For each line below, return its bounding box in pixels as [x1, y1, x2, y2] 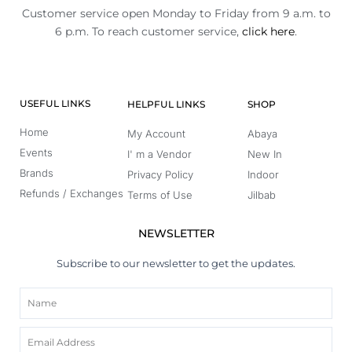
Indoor [247, 168, 280, 181]
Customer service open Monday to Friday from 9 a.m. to [21, 5, 331, 20]
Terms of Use [126, 189, 192, 201]
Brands [20, 167, 53, 179]
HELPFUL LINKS [126, 98, 205, 110]
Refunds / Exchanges [20, 187, 123, 200]
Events [20, 146, 53, 159]
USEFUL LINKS [20, 97, 90, 109]
